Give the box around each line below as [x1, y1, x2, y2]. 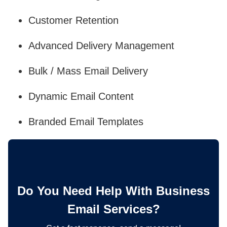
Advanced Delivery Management [28, 40, 174, 52]
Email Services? [67, 202, 160, 216]
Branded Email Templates [28, 116, 143, 128]
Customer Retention [28, 15, 119, 26]
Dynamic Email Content [28, 91, 134, 102]
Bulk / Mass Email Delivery [28, 65, 148, 77]
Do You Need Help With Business [17, 184, 210, 198]
